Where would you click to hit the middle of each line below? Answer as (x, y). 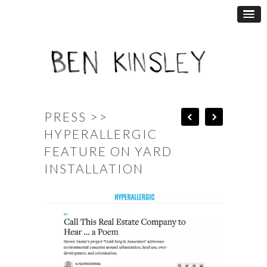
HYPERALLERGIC (101, 134)
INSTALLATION (94, 169)
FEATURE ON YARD (108, 151)
